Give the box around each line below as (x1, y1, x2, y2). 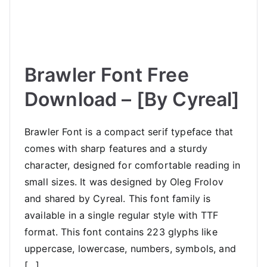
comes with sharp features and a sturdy (24, 142, 208, 154)
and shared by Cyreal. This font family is (24, 192, 211, 204)
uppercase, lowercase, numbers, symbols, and (24, 242, 236, 254)
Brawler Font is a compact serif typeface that (24, 125, 234, 138)
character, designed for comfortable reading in (24, 159, 241, 171)
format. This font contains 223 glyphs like (24, 225, 218, 238)
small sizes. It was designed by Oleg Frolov (24, 175, 223, 188)
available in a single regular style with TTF (24, 209, 219, 221)
